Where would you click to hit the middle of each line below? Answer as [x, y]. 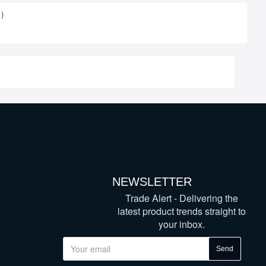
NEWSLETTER [152, 182]
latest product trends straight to [182, 211]
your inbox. [182, 224]
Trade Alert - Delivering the [182, 198]
